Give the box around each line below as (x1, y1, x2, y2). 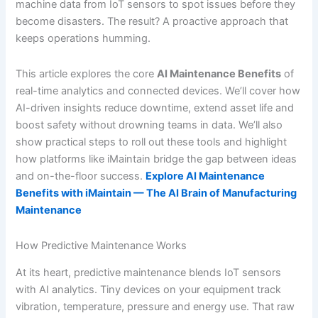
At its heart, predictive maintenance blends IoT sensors (16, 265, 282, 279)
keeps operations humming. (16, 32, 151, 45)
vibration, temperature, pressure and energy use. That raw (16, 300, 295, 313)
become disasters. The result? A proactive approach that (16, 15, 289, 28)
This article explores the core (16, 67, 158, 81)
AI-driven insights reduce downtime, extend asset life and (16, 102, 295, 115)
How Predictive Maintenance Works (16, 238, 187, 252)
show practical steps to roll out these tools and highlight (16, 136, 287, 149)
